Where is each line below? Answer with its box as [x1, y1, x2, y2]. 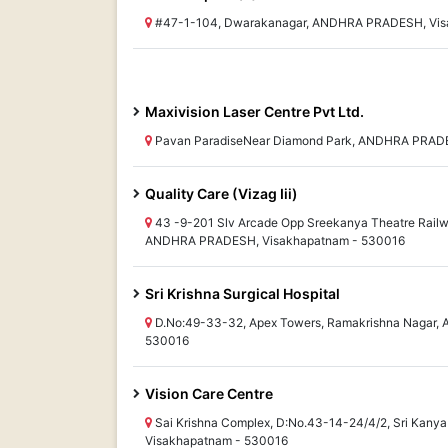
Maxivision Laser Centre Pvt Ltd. [145, 103, 364, 120]
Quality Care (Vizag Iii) [145, 185, 298, 202]
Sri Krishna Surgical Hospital [145, 285, 340, 302]
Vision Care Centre [145, 385, 273, 402]
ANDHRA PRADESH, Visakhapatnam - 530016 [145, 233, 405, 248]
